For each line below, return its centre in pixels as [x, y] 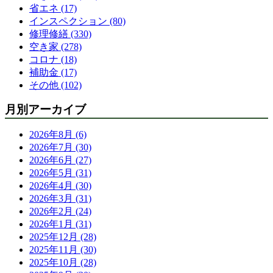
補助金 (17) [53, 72]
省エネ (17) [53, 8]
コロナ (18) [53, 59]
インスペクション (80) [77, 21]
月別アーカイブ [45, 109]
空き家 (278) [55, 46]
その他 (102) [55, 85]
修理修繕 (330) [60, 34]
